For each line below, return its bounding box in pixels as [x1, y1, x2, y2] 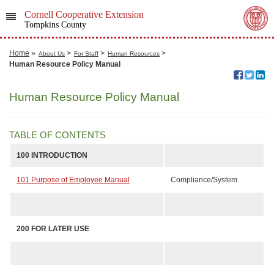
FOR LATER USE [31, 224, 89, 233]
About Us [39, 50, 65, 57]
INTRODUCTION [31, 151, 87, 160]
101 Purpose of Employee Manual [17, 176, 130, 184]
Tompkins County [24, 20, 86, 29]
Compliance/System [171, 176, 237, 184]
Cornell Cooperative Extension [24, 9, 144, 20]
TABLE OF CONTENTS [9, 130, 106, 140]
